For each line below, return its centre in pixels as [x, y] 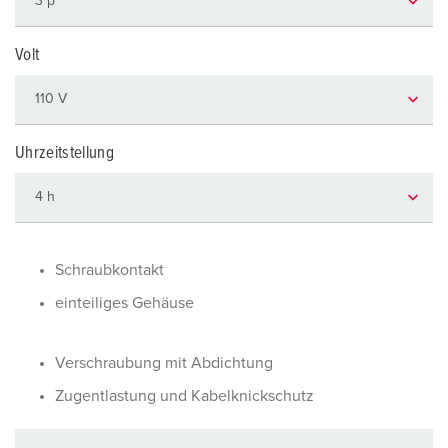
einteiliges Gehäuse [124, 303]
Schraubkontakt [109, 270]
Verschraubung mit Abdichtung [164, 363]
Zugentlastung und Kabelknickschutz [184, 396]
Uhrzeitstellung [65, 153]
